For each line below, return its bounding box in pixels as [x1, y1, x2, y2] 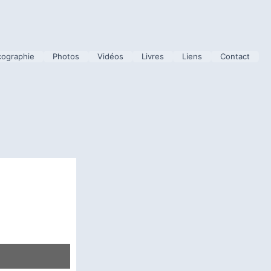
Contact [220, 51, 250, 61]
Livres [142, 51, 164, 61]
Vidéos [97, 51, 123, 61]
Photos [53, 51, 79, 61]
